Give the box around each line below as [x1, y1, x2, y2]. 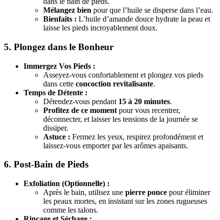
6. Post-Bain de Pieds [4, 159, 88, 170]
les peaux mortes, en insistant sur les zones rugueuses [43, 196, 207, 205]
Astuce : [43, 132, 70, 141]
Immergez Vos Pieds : [24, 61, 95, 70]
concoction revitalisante [76, 79, 153, 88]
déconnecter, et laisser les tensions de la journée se [43, 114, 198, 123]
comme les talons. [43, 205, 98, 214]
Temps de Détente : [24, 88, 87, 97]
